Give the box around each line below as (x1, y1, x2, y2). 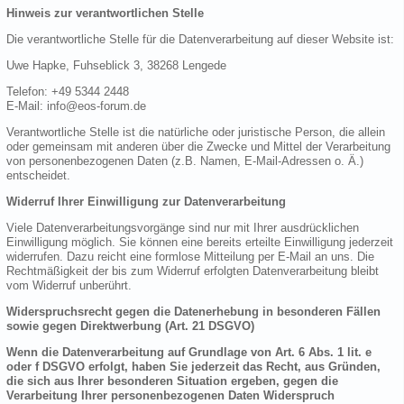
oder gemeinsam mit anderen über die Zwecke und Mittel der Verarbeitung (6, 140, 390, 154)
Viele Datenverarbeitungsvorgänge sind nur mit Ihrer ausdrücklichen (6, 221, 359, 235)
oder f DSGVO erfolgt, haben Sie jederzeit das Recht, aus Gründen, (6, 360, 381, 374)
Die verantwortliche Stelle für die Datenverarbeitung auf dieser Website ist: (6, 32, 394, 47)
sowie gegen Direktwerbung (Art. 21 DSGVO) (6, 319, 254, 334)
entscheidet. (6, 169, 70, 183)
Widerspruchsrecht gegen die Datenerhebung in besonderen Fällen (6, 305, 381, 319)
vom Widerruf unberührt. (6, 279, 132, 293)
